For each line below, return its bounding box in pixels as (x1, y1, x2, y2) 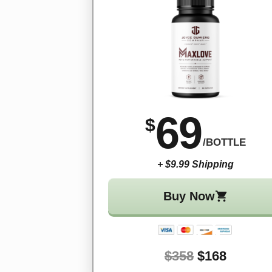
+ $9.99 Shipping (157, 159, 234, 170)
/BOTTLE (203, 137, 246, 149)
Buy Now (163, 189, 215, 203)
